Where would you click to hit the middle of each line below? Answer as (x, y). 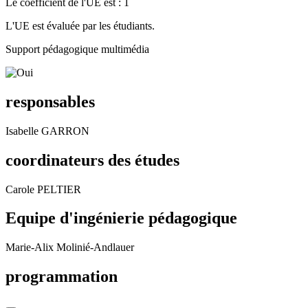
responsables (50, 101)
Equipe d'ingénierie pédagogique (121, 218)
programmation (62, 277)
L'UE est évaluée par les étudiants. (80, 25)
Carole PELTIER (43, 189)
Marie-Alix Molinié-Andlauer (70, 247)
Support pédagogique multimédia (77, 49)
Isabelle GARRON (47, 131)
